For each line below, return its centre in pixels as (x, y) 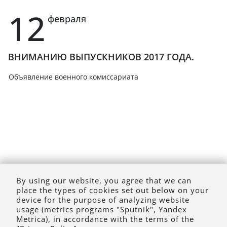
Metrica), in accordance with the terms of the (105, 219)
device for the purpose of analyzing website (103, 200)
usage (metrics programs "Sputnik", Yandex (102, 209)
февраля (67, 19)
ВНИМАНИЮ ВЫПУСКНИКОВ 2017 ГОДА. (101, 56)
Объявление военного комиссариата (73, 77)
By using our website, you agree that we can (104, 180)
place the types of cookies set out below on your (112, 190)
